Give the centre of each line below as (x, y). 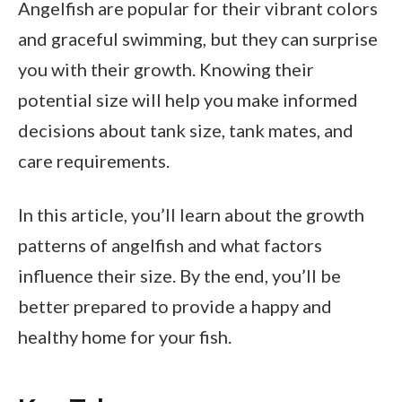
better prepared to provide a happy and (175, 306)
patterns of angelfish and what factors (170, 245)
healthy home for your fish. (125, 337)
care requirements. (94, 161)
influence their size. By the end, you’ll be (179, 276)
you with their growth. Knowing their (166, 70)
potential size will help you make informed (188, 100)
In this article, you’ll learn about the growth (191, 215)
